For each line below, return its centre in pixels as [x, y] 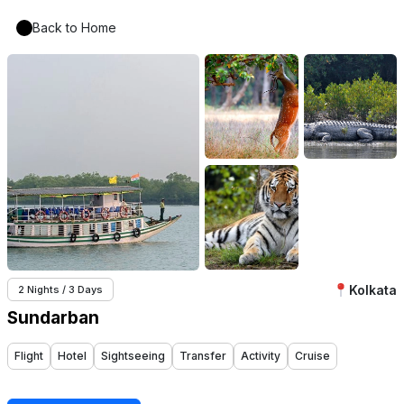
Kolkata [373, 289]
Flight [29, 356]
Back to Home [74, 28]
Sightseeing [133, 356]
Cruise [312, 356]
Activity [261, 356]
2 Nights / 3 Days [60, 289]
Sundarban [53, 318]
